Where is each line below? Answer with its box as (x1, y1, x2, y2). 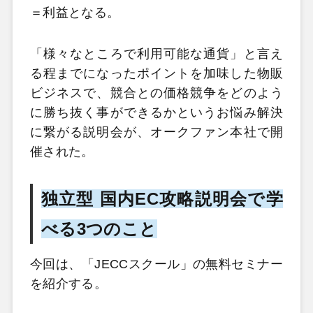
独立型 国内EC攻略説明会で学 (41, 189, 284, 208)
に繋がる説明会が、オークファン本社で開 (29, 125, 284, 140)
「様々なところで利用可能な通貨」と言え (29, 47, 284, 61)
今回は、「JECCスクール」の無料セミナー (29, 256, 284, 271)
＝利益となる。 (29, 5, 120, 20)
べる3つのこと (41, 219, 157, 238)
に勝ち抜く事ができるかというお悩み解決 (29, 105, 284, 120)
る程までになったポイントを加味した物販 (29, 66, 284, 81)
